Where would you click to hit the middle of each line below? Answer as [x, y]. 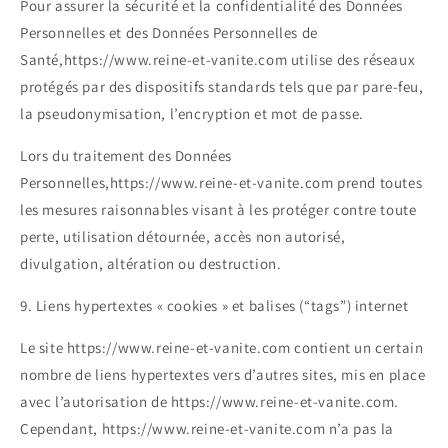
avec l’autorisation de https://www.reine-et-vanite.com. [210, 402]
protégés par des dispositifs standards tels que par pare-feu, [222, 87]
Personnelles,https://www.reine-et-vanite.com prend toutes [221, 183]
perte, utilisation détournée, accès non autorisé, [183, 237]
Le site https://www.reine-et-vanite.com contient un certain [222, 348]
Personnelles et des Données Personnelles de [169, 33]
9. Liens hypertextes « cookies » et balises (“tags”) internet [214, 306]
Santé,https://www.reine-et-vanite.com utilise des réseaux [218, 60]
